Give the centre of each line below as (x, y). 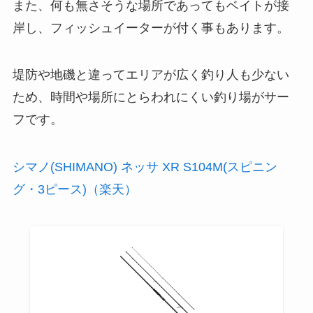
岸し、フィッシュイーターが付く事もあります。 (151, 28)
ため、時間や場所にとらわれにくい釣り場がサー (151, 97)
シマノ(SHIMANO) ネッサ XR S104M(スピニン (145, 167)
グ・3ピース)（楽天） (74, 190)
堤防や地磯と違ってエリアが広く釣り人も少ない (151, 75)
